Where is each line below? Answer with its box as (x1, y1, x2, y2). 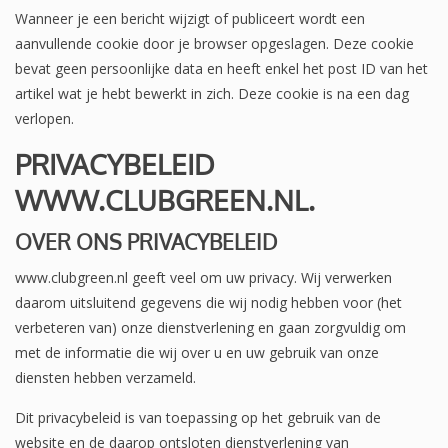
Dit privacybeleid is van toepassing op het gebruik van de (15, 407, 381, 427)
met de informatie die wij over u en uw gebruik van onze (15, 342, 379, 362)
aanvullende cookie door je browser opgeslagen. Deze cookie (15, 33, 414, 53)
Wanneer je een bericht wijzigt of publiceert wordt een (15, 8, 365, 28)
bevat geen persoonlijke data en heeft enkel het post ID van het (15, 58, 428, 78)
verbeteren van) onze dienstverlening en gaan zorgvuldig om (15, 317, 406, 337)
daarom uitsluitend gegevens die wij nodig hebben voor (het (15, 292, 402, 312)
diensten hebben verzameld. (15, 367, 200, 387)
